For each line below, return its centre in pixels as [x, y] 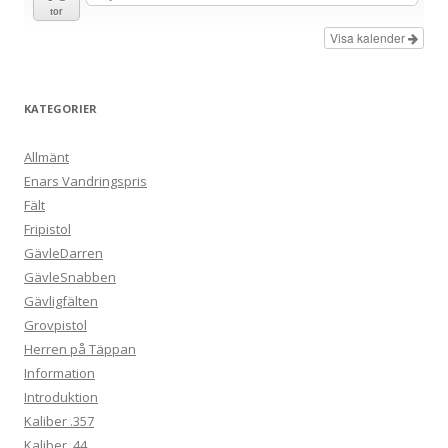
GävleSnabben [70, 277]
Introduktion [61, 397]
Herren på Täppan [80, 349]
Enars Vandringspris [85, 181]
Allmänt [46, 157]
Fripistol [47, 229]
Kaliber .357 [59, 421]
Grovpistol [55, 325]
